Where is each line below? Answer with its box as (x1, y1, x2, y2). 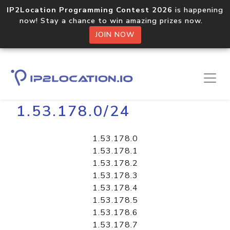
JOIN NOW (95, 30, 135, 40)
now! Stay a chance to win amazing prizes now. (20, 15, 210, 26)
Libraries (42, 74, 76, 86)
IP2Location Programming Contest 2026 (7, 5, 172, 15)
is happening (172, 5, 223, 15)
